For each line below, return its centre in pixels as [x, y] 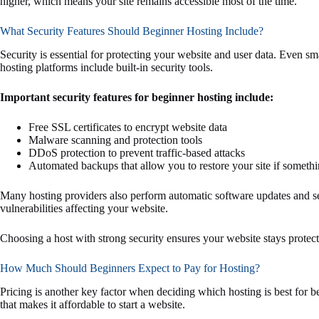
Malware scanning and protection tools [115, 140]
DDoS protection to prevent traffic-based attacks [137, 153]
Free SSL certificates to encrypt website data [128, 127]
